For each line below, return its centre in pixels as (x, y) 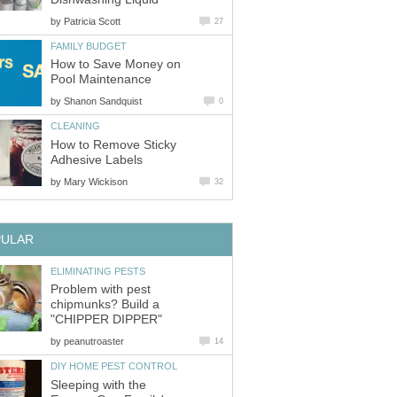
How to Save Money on (116, 65)
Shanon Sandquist (103, 101)
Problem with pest (101, 290)
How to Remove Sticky (113, 144)
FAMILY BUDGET (89, 46)
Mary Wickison (96, 181)
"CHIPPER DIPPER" (106, 320)
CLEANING (75, 126)
